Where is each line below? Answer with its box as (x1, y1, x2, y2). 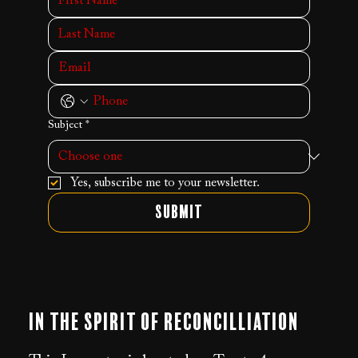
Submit (154, 203, 203, 221)
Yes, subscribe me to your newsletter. (70, 176, 260, 189)
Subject (47, 119, 82, 131)
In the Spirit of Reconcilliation (28, 311, 299, 334)
